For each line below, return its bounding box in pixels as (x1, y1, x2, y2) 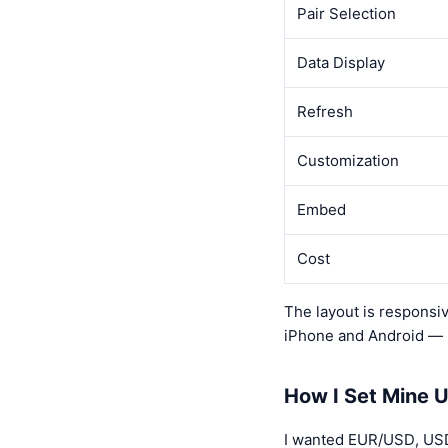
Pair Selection (297, 3, 396, 23)
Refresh (297, 101, 353, 121)
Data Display (297, 52, 385, 72)
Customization (297, 150, 399, 170)
